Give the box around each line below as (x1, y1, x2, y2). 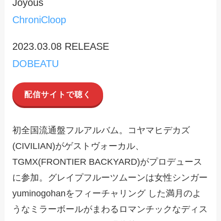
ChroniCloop (12, 14, 67, 25)
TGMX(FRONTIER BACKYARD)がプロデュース (12, 156, 203, 167)
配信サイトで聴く (24, 90, 92, 99)
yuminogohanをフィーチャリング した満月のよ (12, 188, 202, 198)
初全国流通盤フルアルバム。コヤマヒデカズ (12, 125, 190, 135)
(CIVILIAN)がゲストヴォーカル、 (12, 141, 145, 151)
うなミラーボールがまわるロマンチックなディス (12, 204, 208, 214)
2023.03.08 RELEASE (12, 41, 110, 52)
